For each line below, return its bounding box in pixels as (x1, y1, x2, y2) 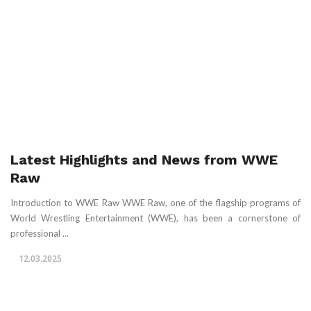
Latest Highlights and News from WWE (10, 151, 278, 168)
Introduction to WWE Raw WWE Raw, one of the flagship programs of (10, 196, 301, 208)
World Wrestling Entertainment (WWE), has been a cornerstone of (10, 212, 301, 224)
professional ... (10, 227, 69, 239)
